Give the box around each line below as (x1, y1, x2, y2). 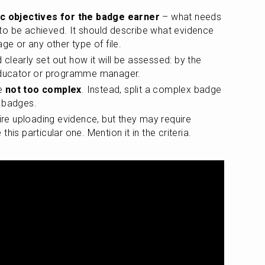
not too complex (5, 84, 82, 95)
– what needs (160, 11, 222, 22)
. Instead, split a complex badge (81, 84, 222, 95)
